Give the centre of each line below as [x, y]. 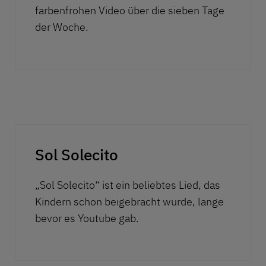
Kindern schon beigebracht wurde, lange [129, 202]
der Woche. [62, 27]
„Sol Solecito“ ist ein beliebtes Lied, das [128, 185]
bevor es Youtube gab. [87, 218]
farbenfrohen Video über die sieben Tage [130, 11]
